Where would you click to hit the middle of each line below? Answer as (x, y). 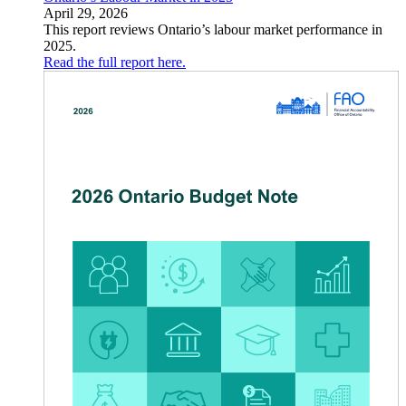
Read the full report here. (115, 62)
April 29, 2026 (86, 13)
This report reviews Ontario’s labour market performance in (213, 29)
